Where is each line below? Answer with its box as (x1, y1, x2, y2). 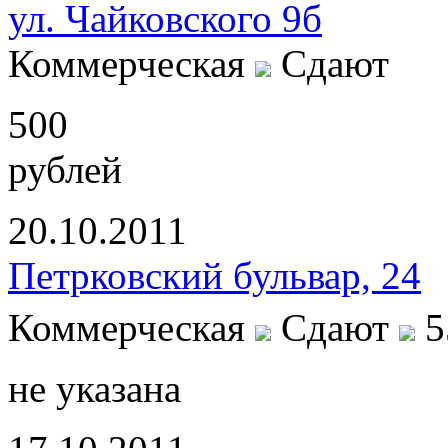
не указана (8, 367, 181, 411)
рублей (8, 148, 122, 191)
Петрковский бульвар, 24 (8, 254, 421, 297)
